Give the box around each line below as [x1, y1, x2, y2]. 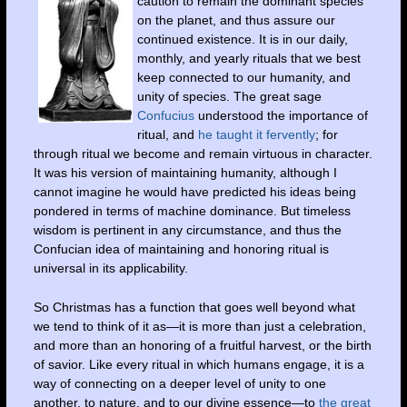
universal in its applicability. [33, 260, 188, 275]
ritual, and [136, 126, 198, 142]
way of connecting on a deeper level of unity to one [33, 376, 326, 392]
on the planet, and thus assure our [136, 12, 335, 27]
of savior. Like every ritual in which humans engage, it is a [33, 357, 364, 372]
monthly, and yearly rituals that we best [136, 50, 361, 65]
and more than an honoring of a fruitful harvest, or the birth [33, 338, 372, 353]
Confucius [136, 107, 194, 123]
